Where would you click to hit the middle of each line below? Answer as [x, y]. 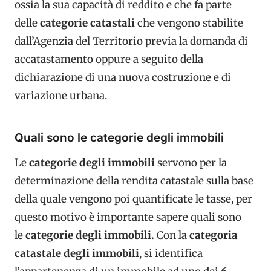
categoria [212, 235]
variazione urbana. [62, 95]
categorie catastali [87, 23]
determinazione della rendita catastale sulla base [134, 181]
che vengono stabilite [190, 23]
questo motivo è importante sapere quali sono [128, 217]
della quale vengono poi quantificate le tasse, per [133, 199]
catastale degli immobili [77, 253]
